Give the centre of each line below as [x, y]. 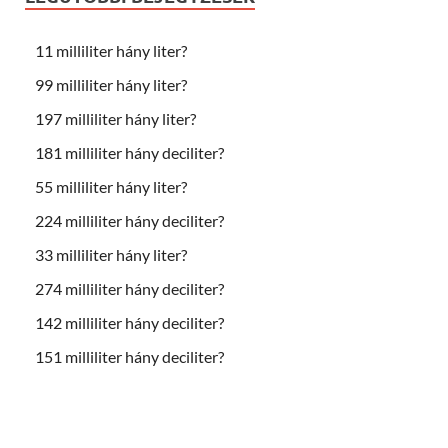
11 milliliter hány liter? [111, 51]
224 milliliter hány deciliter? [129, 221]
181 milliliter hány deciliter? [129, 153]
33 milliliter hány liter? [111, 255]
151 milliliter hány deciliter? [129, 357]
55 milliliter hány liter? [111, 187]
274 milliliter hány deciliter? [129, 289]
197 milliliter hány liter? [115, 119]
